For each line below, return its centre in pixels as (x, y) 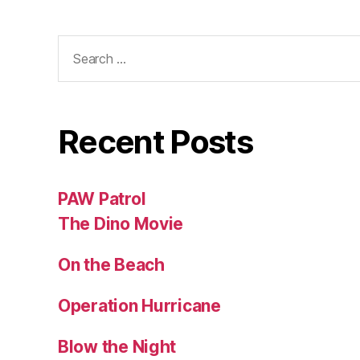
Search (79, 44)
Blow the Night (117, 346)
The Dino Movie (121, 223)
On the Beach (111, 264)
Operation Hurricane (139, 305)
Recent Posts (155, 141)
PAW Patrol (102, 198)
